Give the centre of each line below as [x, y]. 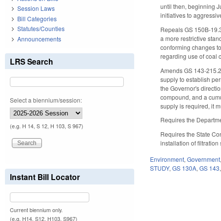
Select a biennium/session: [46, 100]
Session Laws [36, 8]
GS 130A [184, 168]
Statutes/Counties [41, 29]
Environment [167, 159]
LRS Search [32, 61]
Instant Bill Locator [45, 177]
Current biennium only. [36, 210]
